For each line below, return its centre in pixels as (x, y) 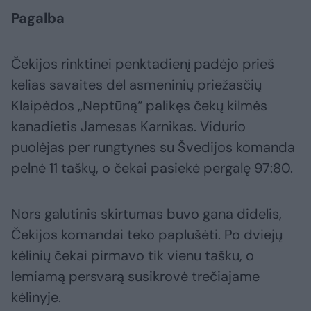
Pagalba (38, 18)
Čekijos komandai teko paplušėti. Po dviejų (147, 235)
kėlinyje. (36, 297)
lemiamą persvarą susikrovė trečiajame (135, 277)
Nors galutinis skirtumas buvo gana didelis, (146, 214)
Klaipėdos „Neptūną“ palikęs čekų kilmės (139, 106)
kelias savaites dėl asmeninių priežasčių (136, 85)
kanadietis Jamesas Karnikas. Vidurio (128, 127)
